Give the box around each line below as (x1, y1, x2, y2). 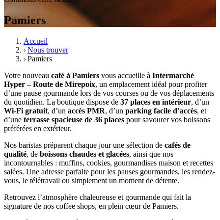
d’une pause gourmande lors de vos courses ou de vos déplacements (4, 89, 214, 98)
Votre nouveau (4, 71, 51, 80)
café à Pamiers (51, 71, 99, 80)
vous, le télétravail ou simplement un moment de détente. (4, 176, 179, 185)
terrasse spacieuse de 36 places (24, 115, 124, 124)
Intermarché (152, 71, 194, 80)
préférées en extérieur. (4, 124, 72, 133)
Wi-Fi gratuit (4, 107, 48, 115)
